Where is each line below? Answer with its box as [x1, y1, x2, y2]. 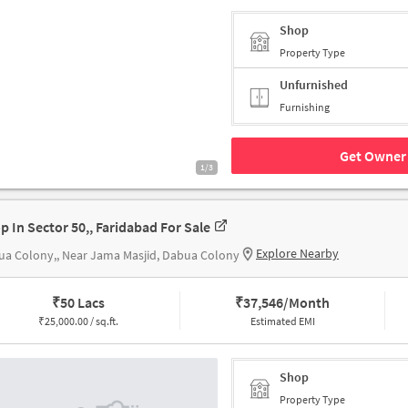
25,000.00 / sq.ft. [44, 314, 118, 329]
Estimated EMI [250, 314, 315, 329]
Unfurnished [280, 76, 348, 94]
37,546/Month [243, 293, 331, 312]
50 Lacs [59, 293, 105, 312]
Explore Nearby [256, 245, 339, 262]
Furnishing [280, 100, 330, 115]
